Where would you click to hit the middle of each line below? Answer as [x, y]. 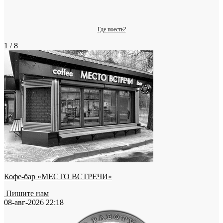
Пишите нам [26, 193]
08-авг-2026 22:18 [34, 202]
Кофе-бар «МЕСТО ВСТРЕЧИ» [58, 176]
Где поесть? [111, 29]
